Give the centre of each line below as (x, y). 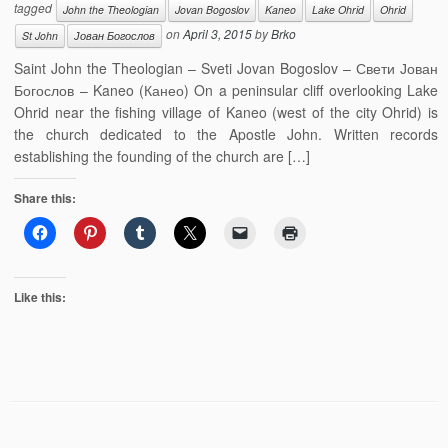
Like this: (40, 297)
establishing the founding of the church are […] (162, 156)
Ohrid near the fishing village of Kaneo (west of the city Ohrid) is (226, 112)
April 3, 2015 (218, 34)
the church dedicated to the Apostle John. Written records (226, 134)
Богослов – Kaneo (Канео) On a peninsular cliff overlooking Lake (226, 90)
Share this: (45, 198)
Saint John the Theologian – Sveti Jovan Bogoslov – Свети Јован (226, 68)
